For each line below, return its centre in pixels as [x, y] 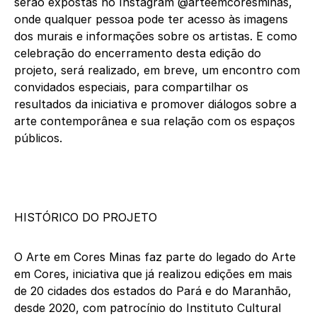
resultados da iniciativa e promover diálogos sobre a [155, 104]
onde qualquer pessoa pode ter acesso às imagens [151, 19]
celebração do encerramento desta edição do [138, 53]
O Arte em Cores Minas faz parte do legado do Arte [155, 257]
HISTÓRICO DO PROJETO [86, 218]
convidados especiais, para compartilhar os [131, 87]
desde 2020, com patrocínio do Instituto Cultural [148, 308]
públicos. [38, 138]
